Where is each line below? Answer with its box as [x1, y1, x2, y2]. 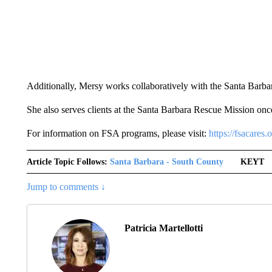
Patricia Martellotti [124, 222, 203, 233]
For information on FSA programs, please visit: [26, 127, 209, 138]
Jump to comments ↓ [26, 181, 106, 192]
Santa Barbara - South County [109, 157, 223, 166]
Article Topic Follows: [26, 157, 107, 166]
